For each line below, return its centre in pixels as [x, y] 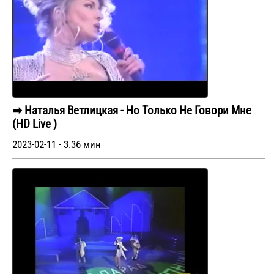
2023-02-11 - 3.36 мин [57, 144]
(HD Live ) [35, 124]
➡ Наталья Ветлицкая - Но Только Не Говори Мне [132, 110]
